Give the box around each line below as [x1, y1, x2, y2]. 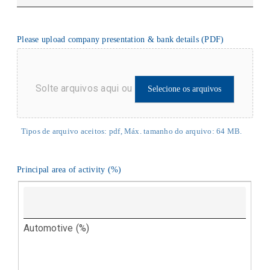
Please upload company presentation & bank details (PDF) [17, 35, 224, 45]
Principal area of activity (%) [17, 165, 122, 175]
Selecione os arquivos [148, 84, 222, 93]
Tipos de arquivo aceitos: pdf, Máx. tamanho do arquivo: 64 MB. [20, 127, 242, 136]
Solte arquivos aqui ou [35, 82, 133, 94]
